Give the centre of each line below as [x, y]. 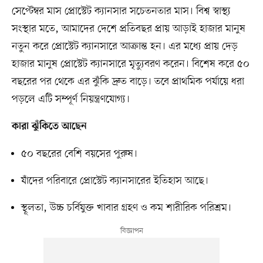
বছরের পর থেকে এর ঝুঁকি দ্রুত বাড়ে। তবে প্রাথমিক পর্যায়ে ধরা [128, 81]
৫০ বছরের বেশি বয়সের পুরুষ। [79, 154]
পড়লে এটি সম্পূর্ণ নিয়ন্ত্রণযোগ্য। [70, 99]
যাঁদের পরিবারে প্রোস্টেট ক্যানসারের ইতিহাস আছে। [114, 181]
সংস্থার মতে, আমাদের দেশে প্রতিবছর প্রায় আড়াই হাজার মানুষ [128, 28]
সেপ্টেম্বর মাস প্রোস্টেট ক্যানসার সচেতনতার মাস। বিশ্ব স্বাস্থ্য [121, 11]
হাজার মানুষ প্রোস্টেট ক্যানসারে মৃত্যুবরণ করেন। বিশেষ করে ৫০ [130, 64]
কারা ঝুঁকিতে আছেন [49, 127]
